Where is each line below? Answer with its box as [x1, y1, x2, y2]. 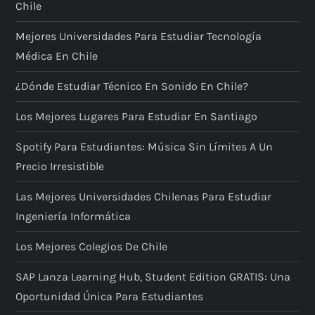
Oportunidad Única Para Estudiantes [15, 289, 204, 303]
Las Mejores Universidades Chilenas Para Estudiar [15, 189, 272, 203]
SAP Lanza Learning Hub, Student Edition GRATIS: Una [15, 269, 291, 283]
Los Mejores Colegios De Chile [15, 239, 168, 253]
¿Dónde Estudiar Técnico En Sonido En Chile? [15, 79, 249, 93]
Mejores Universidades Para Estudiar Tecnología [15, 29, 262, 43]
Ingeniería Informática [15, 209, 131, 223]
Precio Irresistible [15, 159, 105, 173]
